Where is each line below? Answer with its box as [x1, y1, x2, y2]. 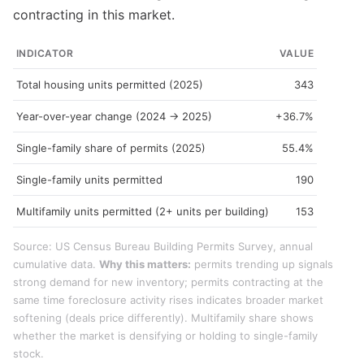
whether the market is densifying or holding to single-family [13, 329, 318, 342]
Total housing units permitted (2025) [16, 78, 203, 91]
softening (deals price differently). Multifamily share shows [13, 311, 314, 324]
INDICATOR [16, 47, 74, 59]
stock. [13, 347, 44, 360]
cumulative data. [13, 258, 99, 271]
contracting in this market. [13, 6, 175, 23]
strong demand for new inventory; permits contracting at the [13, 275, 323, 288]
